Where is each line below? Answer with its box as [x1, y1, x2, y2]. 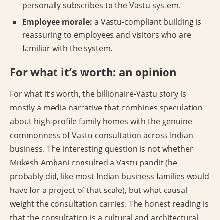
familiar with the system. [22, 43, 112, 54]
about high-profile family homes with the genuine [10, 116, 192, 127]
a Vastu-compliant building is [92, 16, 201, 27]
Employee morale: [22, 16, 92, 27]
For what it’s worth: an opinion [10, 64, 176, 80]
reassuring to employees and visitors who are [22, 29, 191, 41]
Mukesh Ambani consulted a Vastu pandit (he [10, 157, 177, 168]
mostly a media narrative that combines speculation [10, 102, 203, 113]
